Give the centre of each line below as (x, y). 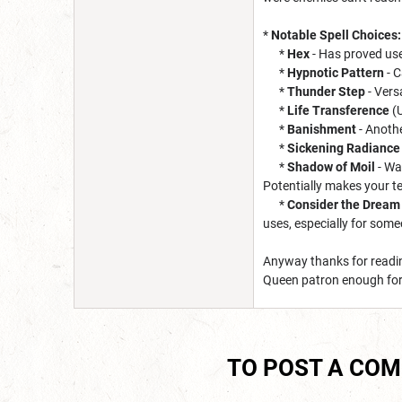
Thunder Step (326, 91)
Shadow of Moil (331, 166)
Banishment (322, 129)
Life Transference (338, 110)
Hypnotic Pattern (336, 72)
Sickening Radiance (344, 148)
